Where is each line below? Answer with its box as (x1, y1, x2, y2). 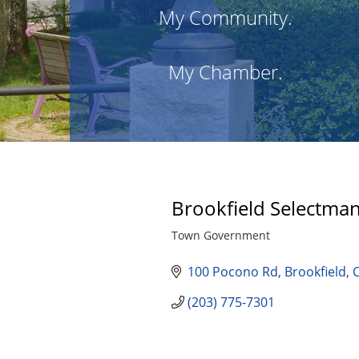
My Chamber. (168, 58, 284, 85)
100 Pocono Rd (188, 263, 279, 280)
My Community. (159, 4, 293, 30)
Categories (171, 237, 228, 252)
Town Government (171, 228, 271, 243)
